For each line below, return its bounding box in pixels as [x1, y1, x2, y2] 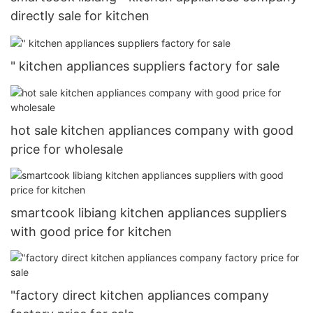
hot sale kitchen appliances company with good [10, 122, 293, 138]
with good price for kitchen [10, 224, 172, 239]
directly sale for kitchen [10, 8, 150, 24]
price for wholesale [10, 141, 123, 156]
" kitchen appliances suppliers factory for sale [10, 59, 279, 74]
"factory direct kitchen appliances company [10, 288, 269, 303]
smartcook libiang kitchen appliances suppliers [10, 205, 286, 220]
